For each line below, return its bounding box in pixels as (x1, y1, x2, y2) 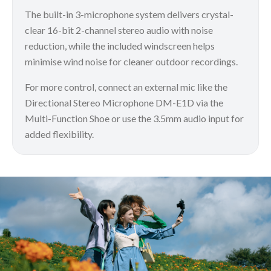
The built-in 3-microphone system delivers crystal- (25, 8, 233, 20)
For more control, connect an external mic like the (25, 80, 227, 93)
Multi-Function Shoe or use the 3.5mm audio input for (25, 112, 244, 124)
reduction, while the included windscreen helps (25, 39, 215, 51)
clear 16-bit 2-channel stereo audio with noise (25, 24, 213, 36)
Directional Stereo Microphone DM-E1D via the (25, 96, 223, 108)
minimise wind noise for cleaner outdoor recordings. (25, 55, 238, 67)
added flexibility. (25, 128, 94, 140)
